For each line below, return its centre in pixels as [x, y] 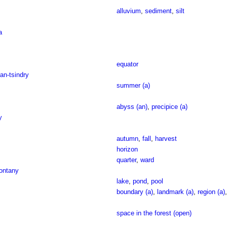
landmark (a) [175, 192]
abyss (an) [132, 107]
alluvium [128, 11]
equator [127, 64]
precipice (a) [169, 107]
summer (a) [133, 85]
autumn [127, 139]
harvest [166, 139]
